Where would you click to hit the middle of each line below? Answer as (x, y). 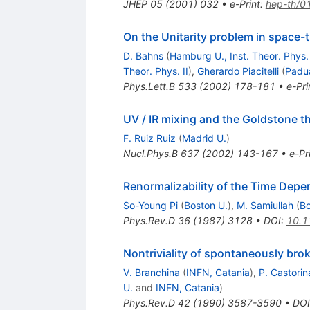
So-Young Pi (150, 205)
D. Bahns (143, 55)
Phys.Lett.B (149, 86)
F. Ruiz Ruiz (149, 138)
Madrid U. (204, 138)
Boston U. (206, 205)
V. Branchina (151, 272)
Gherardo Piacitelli (238, 71)
